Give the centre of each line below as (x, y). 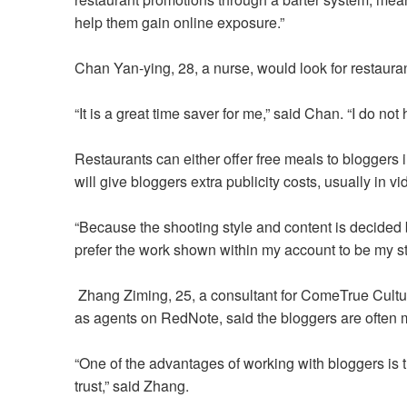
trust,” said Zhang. (132, 386)
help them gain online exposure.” (179, 23)
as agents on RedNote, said (166, 318)
